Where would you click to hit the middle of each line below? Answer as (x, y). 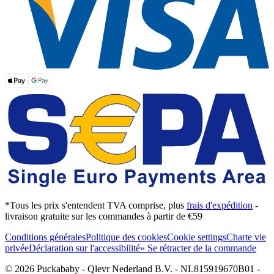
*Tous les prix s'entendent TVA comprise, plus (96, 205)
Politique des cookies (126, 237)
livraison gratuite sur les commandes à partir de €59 (104, 216)
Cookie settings (197, 237)
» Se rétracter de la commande (198, 248)
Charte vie (246, 237)
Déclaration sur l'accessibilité (84, 248)
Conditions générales (45, 237)
